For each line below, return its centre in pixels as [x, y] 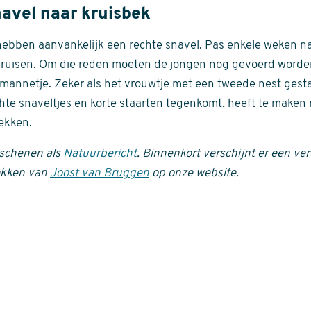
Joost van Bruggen [100, 173]
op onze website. [194, 173]
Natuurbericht [100, 154]
